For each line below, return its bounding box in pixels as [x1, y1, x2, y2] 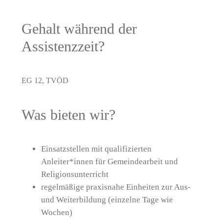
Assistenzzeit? [21, 38, 105, 54]
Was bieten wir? [21, 106, 115, 123]
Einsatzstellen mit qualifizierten [41, 144, 152, 154]
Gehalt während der [21, 20, 137, 37]
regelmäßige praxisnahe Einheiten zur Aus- [41, 182, 191, 192]
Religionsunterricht [41, 170, 109, 179]
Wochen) [41, 208, 72, 218]
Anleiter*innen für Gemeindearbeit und [41, 157, 178, 167]
